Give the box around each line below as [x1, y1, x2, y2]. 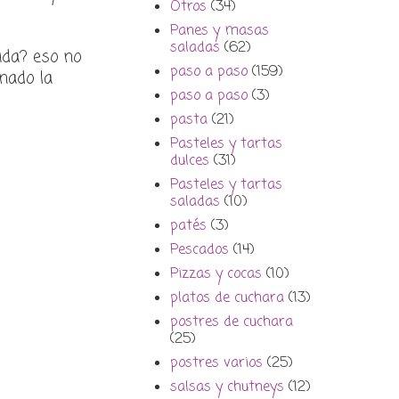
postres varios [170, 353, 263, 375]
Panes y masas [170, 20, 269, 43]
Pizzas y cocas [170, 264, 262, 286]
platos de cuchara [170, 288, 284, 310]
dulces [170, 151, 209, 173]
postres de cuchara [170, 312, 293, 334]
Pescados [170, 240, 229, 262]
